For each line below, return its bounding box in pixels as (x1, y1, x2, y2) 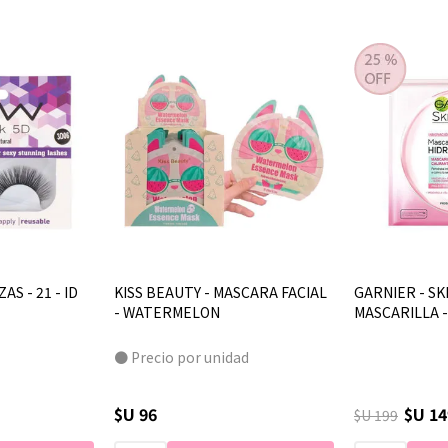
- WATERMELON (114, 302, 220, 322)
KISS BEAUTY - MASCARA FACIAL (114, 282, 327, 302)
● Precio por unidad (114, 347, 249, 367)
